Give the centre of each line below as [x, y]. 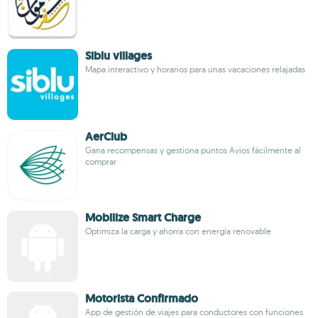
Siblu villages [119, 56]
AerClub [106, 137]
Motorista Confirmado [142, 298]
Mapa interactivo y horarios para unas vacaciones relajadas [195, 69]
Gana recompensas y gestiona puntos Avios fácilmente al [193, 150]
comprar [101, 161]
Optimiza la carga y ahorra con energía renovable [178, 231]
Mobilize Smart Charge [143, 218]
